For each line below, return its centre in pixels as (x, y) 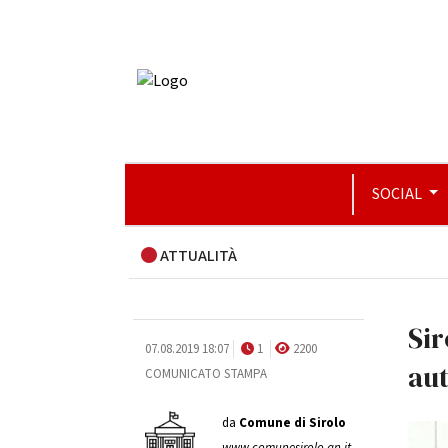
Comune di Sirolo (292, 423)
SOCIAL (398, 194)
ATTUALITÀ (196, 256)
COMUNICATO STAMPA (205, 374)
